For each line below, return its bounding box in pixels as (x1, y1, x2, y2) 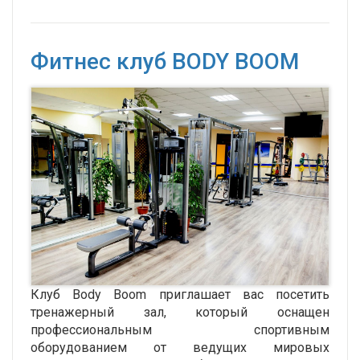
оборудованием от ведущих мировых (31, 340, 329, 356)
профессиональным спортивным (31, 322, 329, 338)
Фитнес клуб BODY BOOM (31, 47, 299, 75)
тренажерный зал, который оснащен (31, 305, 329, 321)
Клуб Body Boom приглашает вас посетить (31, 287, 329, 303)
